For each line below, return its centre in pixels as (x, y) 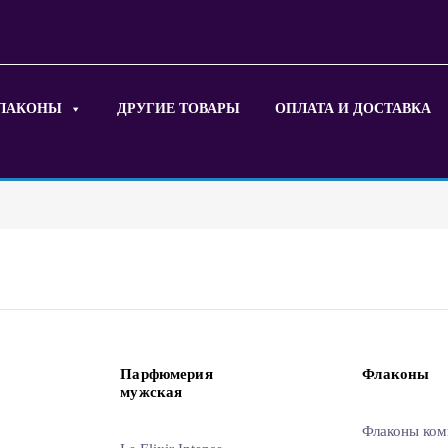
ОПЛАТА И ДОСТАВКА (353, 109)
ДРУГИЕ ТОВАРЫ (179, 109)
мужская (151, 392)
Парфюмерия (166, 374)
